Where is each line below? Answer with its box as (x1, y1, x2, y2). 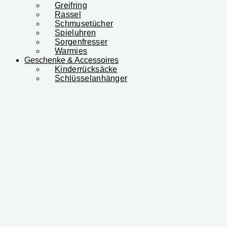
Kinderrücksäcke (55, 64, 118, 73)
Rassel (55, 10, 81, 19)
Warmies (55, 46, 88, 55)
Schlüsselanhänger (55, 73, 128, 83)
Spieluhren (55, 28, 96, 37)
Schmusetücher (55, 19, 113, 28)
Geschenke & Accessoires (24, 55, 119, 64)
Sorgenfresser (55, 37, 108, 46)
